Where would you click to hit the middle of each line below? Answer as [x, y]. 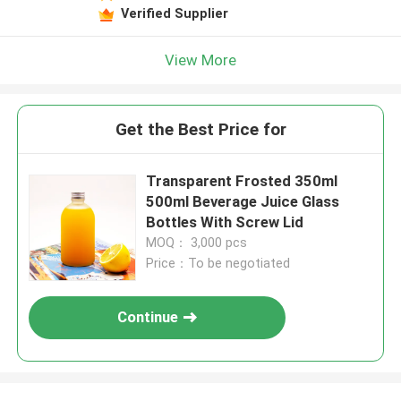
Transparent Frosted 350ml [242, 181]
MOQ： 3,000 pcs [197, 243]
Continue [148, 317]
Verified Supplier [174, 13]
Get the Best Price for [200, 130]
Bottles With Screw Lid [225, 222]
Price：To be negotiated [218, 264]
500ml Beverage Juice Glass [243, 202]
